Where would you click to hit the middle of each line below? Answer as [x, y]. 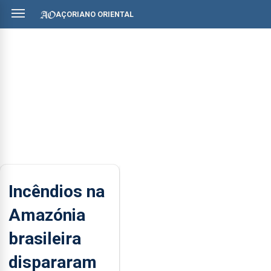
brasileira [45, 238]
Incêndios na [57, 191]
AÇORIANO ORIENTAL [95, 14]
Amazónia [47, 215]
